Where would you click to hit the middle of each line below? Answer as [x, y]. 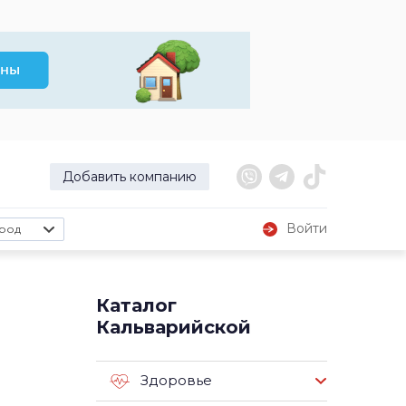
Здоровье [176, 381]
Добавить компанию [130, 177]
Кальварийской [174, 327]
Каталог [136, 305]
